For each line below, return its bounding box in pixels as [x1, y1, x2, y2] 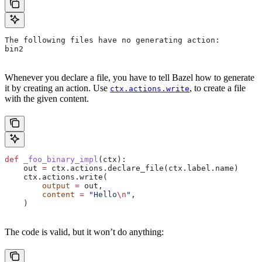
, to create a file [189, 83, 246, 94]
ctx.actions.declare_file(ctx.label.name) [47, 164, 239, 173]
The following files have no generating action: [5, 36, 220, 45]
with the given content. [5, 94, 89, 104]
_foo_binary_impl [19, 155, 98, 164]
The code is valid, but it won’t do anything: [5, 227, 164, 237]
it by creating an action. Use [5, 83, 110, 94]
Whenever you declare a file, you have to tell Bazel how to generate [5, 73, 254, 83]
